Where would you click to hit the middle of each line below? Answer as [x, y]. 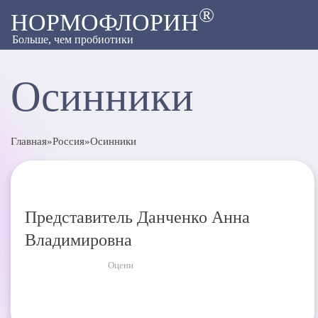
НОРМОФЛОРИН [105, 22]
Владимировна [78, 240]
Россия [68, 141]
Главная [29, 141]
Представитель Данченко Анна [137, 217]
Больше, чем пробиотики [72, 40]
